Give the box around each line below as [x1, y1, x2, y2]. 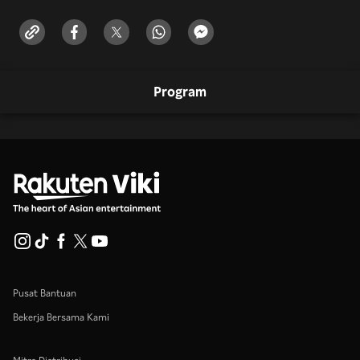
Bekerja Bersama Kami [13, 311, 109, 324]
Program [153, 84, 207, 100]
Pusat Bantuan [13, 287, 76, 300]
